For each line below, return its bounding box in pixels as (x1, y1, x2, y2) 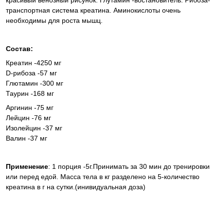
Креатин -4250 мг (6, 59, 61, 67)
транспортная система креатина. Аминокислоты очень (6, 6, 181, 15)
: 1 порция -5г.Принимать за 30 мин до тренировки (48, 163, 210, 171)
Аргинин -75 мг (6, 104, 54, 112)
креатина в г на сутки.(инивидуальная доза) (6, 183, 145, 191)
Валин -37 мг (6, 134, 47, 143)
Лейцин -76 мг (6, 114, 51, 122)
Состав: (6, 45, 33, 53)
